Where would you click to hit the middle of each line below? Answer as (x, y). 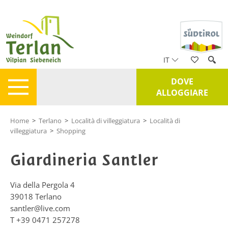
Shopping (71, 131)
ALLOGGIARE (182, 93)
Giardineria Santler (84, 160)
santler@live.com (40, 208)
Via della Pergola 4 (42, 185)
